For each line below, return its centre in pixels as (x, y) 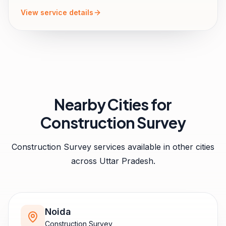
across (85, 161)
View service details (57, 12)
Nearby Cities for (113, 104)
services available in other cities (153, 147)
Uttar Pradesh (126, 161)
